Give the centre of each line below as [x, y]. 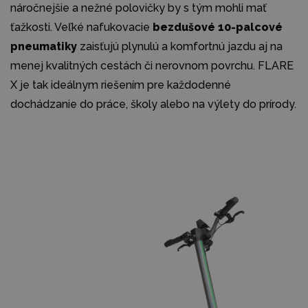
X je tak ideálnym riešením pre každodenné [121, 85]
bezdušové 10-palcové [218, 27]
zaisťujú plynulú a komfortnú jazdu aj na [180, 46]
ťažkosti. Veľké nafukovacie [81, 27]
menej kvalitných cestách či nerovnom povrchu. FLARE [152, 65]
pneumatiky [44, 46]
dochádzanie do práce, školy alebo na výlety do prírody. [153, 104]
